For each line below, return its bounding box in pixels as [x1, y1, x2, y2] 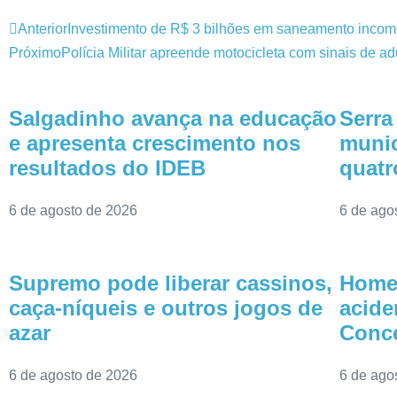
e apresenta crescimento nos [9, 131, 300, 155]
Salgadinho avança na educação [9, 106, 337, 130]
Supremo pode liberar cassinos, [9, 271, 332, 295]
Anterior [18, 21, 67, 36]
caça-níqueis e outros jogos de [9, 296, 323, 320]
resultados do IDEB [9, 156, 206, 180]
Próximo [9, 45, 61, 60]
